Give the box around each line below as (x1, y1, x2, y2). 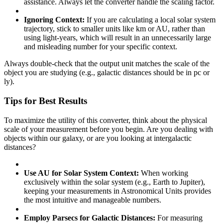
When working (139, 168, 188, 177)
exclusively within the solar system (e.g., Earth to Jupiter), (24, 177, 205, 186)
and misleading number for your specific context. (24, 42, 177, 51)
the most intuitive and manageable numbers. (24, 195, 161, 204)
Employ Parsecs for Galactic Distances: (24, 213, 155, 222)
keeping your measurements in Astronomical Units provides (24, 186, 211, 195)
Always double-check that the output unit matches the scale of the (4, 59, 210, 68)
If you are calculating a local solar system (85, 15, 216, 24)
